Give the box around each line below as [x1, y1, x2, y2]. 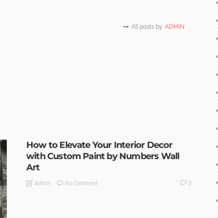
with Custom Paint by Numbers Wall [26, 151, 180, 162]
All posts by [131, 23, 163, 31]
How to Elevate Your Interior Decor [26, 140, 173, 151]
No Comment [65, 179, 98, 187]
